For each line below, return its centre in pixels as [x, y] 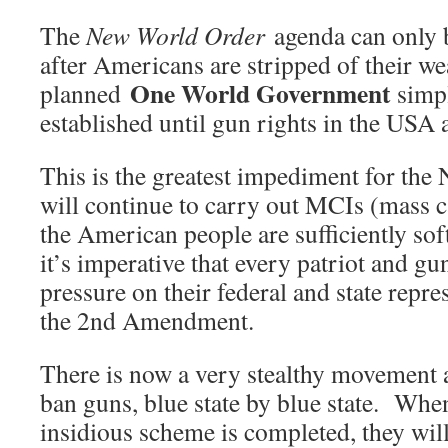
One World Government [260, 93]
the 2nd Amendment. [147, 320]
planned [85, 93]
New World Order [175, 35]
